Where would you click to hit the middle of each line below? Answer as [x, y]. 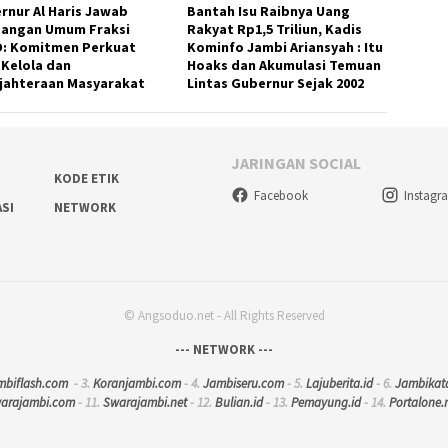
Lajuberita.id [339, 384]
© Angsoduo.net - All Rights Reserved [224, 316]
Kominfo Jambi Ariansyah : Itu [285, 46]
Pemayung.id [325, 403]
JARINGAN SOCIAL [296, 162]
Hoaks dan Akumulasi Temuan [284, 64]
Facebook [281, 196]
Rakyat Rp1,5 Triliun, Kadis [275, 28]
